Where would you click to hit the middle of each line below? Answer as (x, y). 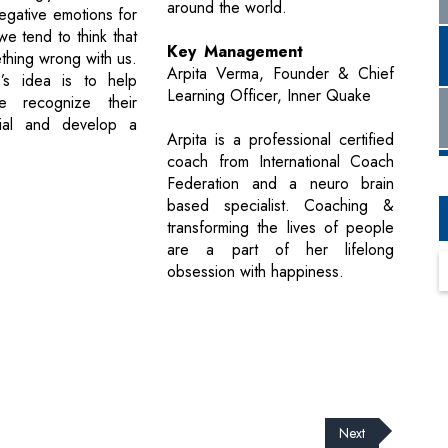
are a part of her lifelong (280, 250)
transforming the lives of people (280, 228)
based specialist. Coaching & (280, 206)
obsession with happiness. (256, 272)
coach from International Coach (280, 162)
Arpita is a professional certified (280, 140)
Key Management (235, 52)
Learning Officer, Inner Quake (269, 96)
